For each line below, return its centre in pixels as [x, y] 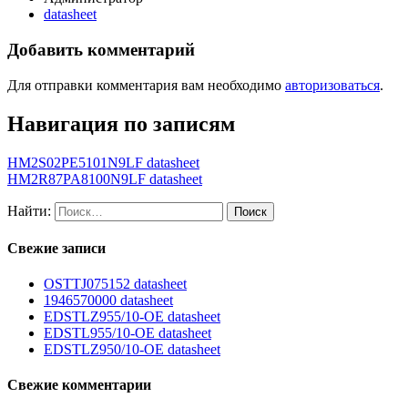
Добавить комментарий [101, 50]
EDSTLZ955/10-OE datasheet [132, 317]
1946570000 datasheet [108, 301]
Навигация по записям [121, 123]
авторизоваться [332, 85]
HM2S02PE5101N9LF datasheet [103, 162]
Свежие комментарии [79, 385]
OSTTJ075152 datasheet [115, 284]
